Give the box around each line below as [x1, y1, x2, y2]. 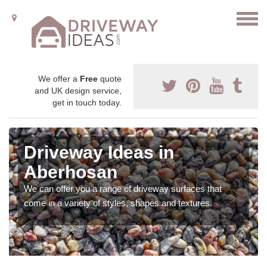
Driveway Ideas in [24, 142, 174, 162]
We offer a [38, 74, 80, 83]
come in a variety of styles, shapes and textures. [24, 198, 212, 208]
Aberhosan [24, 162, 117, 182]
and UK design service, [35, 86, 122, 95]
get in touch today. [52, 98, 122, 107]
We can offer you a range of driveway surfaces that [24, 184, 222, 194]
